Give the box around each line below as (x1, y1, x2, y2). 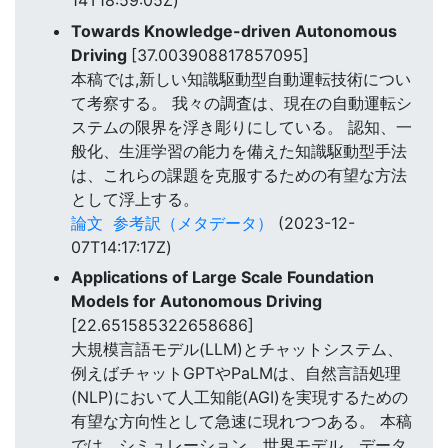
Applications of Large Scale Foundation (71, 267, 374, 288)
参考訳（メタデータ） (113, 212, 273, 233)
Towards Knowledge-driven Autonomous (71, 20, 397, 41)
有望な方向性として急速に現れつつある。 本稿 (71, 411, 412, 432)
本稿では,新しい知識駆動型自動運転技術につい (71, 68, 411, 89)
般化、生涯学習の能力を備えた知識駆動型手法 (71, 140, 407, 161)
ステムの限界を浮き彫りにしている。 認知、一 (71, 116, 412, 137)
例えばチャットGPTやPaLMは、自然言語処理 (71, 363, 401, 384)
